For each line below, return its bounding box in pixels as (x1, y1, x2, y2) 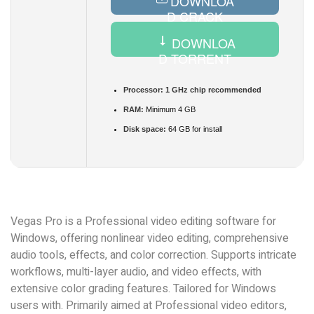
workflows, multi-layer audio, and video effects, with (11, 264, 261, 280)
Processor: (123, 86, 163, 94)
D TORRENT (158, 49, 231, 67)
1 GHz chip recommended (163, 86, 261, 94)
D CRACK (167, 7, 223, 25)
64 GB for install (166, 125, 222, 133)
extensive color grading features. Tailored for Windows (11, 280, 276, 297)
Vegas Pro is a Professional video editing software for (11, 213, 276, 230)
